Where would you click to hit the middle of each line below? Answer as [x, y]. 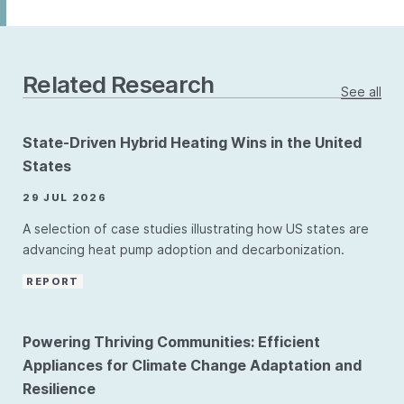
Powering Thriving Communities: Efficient [171, 342]
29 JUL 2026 [65, 197]
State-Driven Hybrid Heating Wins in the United [192, 142]
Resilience [59, 389]
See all [361, 92]
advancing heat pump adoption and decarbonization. [184, 249]
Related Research [119, 84]
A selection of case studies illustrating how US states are [196, 229]
